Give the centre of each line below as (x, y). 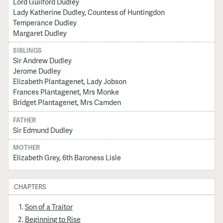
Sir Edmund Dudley (43, 130)
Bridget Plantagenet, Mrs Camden (67, 102)
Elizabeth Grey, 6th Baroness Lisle (67, 157)
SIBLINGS (27, 51)
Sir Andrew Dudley (42, 60)
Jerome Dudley (37, 71)
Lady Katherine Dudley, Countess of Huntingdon (89, 12)
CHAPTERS (30, 187)
